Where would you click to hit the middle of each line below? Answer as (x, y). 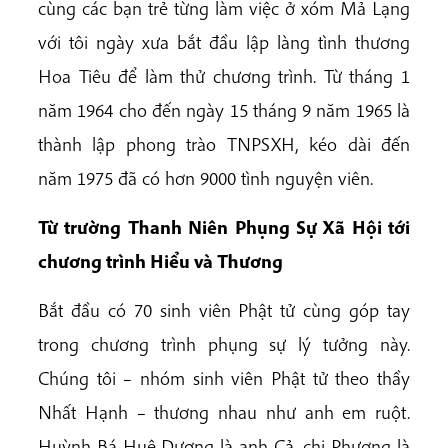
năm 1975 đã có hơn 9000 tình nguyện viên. (205, 178)
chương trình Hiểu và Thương (160, 261)
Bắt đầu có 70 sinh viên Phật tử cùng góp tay (224, 310)
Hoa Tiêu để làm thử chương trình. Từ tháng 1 (224, 76)
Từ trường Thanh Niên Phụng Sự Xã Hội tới (224, 227)
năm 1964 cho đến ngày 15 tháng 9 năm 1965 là (224, 110)
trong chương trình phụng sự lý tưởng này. (224, 344)
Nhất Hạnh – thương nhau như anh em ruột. (224, 412)
